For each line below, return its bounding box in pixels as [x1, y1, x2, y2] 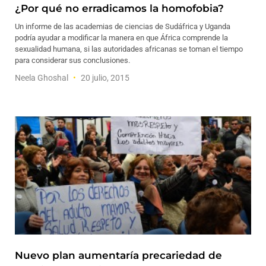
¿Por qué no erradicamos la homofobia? [15, 2, 224, 14]
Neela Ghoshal [15, 73, 70, 83]
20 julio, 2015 [79, 73, 129, 83]
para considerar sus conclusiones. [15, 56, 130, 65]
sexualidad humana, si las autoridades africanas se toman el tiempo [15, 45, 243, 53]
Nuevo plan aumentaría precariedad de [15, 249, 222, 261]
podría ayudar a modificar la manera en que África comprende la [15, 33, 228, 42]
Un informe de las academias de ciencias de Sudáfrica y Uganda [15, 22, 230, 31]
